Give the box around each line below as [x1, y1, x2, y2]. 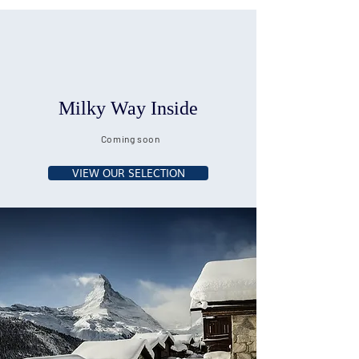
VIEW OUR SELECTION [71, 165, 185, 180]
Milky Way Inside [58, 98, 198, 119]
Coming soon [100, 133, 163, 144]
